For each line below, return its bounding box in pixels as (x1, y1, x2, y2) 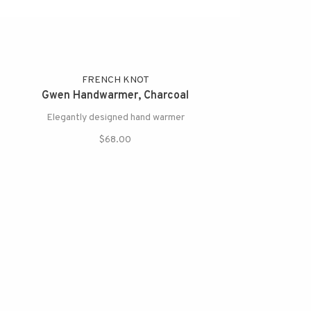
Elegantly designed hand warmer (46, 112, 185, 124)
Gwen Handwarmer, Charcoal (42, 89, 189, 103)
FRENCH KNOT (81, 74, 149, 87)
